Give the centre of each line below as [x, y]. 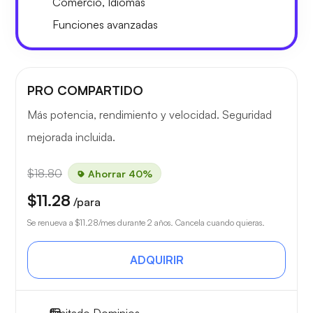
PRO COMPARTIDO [85, 90]
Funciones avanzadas [105, 24]
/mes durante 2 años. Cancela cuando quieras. [182, 222]
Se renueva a [51, 222]
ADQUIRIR [156, 260]
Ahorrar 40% [119, 173]
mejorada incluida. [71, 137]
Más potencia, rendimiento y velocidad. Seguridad [150, 114]
